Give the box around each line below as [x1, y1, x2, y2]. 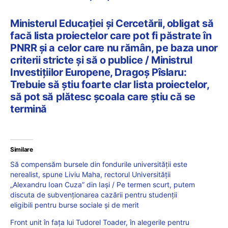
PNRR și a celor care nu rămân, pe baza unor [10, 41, 218, 54]
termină [10, 102, 47, 115]
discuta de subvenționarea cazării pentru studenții [10, 190, 177, 199]
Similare [10, 145, 33, 153]
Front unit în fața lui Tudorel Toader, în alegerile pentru [10, 217, 189, 226]
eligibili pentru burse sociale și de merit [10, 200, 139, 209]
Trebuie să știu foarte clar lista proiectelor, [10, 78, 209, 91]
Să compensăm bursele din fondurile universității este [10, 159, 187, 168]
